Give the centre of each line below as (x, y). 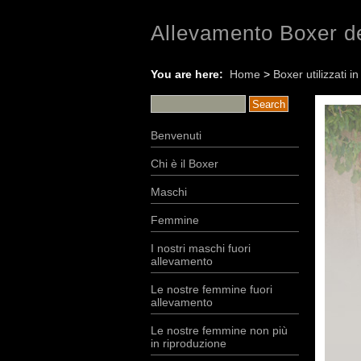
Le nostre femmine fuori (212, 289)
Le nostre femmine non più (219, 330)
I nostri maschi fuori (201, 248)
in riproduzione (189, 343)
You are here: (190, 74)
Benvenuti (176, 135)
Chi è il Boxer (185, 164)
